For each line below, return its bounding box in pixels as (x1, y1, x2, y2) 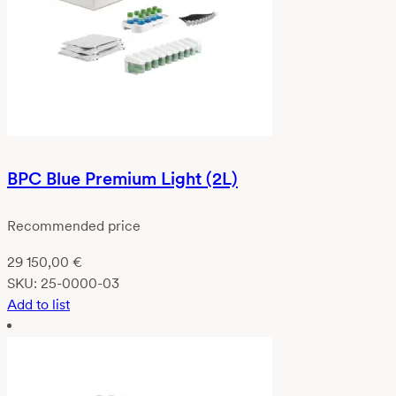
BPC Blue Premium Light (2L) (7, 168, 238, 190)
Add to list (7, 295, 70, 313)
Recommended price (7, 217, 141, 235)
